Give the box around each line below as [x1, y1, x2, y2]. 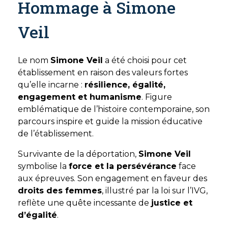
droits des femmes [18, 186, 102, 195]
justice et [151, 198, 192, 208]
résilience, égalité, [84, 80, 165, 90]
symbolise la [18, 161, 69, 171]
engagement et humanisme [18, 92, 141, 102]
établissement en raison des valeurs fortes [18, 68, 188, 77]
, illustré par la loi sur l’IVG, [102, 186, 208, 195]
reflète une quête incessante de [18, 198, 151, 208]
